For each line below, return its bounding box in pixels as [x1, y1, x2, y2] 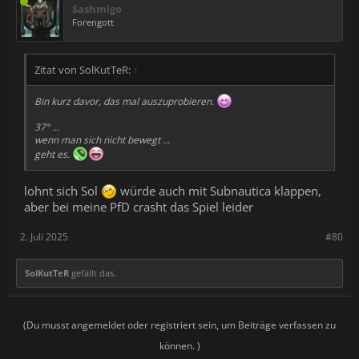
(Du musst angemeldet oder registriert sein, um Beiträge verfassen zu [23, 317, 336, 332]
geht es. [34, 147, 72, 162]
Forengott [72, 16, 114, 29]
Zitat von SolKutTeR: [34, 63, 133, 78]
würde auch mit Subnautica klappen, [117, 182, 321, 199]
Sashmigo [72, 2, 122, 17]
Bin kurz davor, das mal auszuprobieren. [34, 95, 216, 109]
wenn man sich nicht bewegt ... [34, 133, 170, 147]
